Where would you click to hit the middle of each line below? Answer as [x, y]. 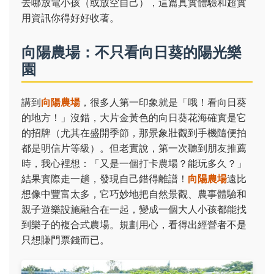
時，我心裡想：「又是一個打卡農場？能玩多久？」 [134, 163]
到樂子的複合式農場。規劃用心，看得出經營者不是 [134, 224]
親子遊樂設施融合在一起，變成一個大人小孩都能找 [134, 209]
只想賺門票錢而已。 [65, 240]
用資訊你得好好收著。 [70, 18]
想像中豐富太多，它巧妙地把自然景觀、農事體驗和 [134, 194]
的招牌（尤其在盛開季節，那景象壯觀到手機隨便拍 [134, 133]
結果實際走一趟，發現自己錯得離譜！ [105, 179]
